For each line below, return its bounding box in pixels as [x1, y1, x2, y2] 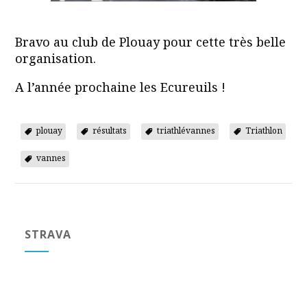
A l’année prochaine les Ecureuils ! [14, 79, 225, 96]
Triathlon [245, 125, 282, 137]
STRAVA [25, 226, 72, 242]
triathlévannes [156, 125, 215, 137]
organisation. [14, 50, 96, 67]
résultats [92, 125, 127, 137]
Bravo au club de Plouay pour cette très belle [14, 34, 286, 51]
